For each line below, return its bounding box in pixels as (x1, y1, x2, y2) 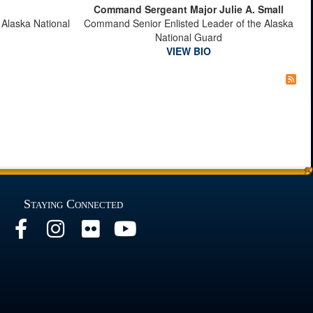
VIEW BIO (166, 44, 211, 58)
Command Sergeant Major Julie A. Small (93, 2, 284, 16)
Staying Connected (23, 197, 123, 211)
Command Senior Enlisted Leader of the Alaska (83, 16, 293, 30)
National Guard (154, 30, 222, 44)
